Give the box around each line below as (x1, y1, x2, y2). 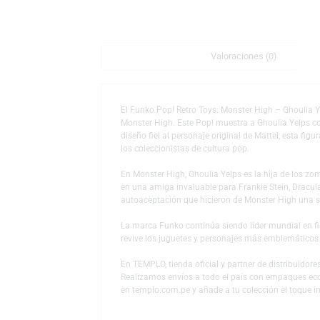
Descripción (134, 127, 189, 139)
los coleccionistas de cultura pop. (134, 230, 277, 242)
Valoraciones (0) (234, 127, 308, 139)
